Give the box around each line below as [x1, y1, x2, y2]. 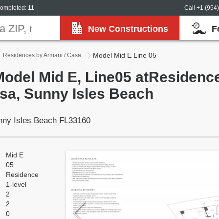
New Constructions [88, 24, 168, 34]
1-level [6, 180, 26, 188]
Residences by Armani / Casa [3, 52, 81, 59]
